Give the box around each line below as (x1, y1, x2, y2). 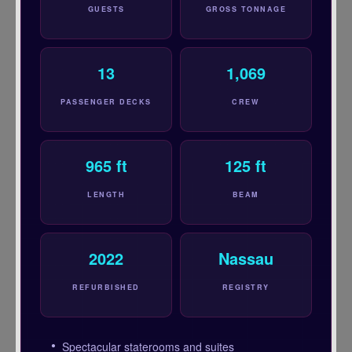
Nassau (218, 246, 273, 269)
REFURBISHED (72, 281, 140, 292)
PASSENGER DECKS (60, 96, 152, 107)
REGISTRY (222, 281, 269, 292)
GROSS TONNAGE (205, 3, 287, 14)
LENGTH (87, 189, 126, 200)
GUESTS (87, 3, 125, 14)
